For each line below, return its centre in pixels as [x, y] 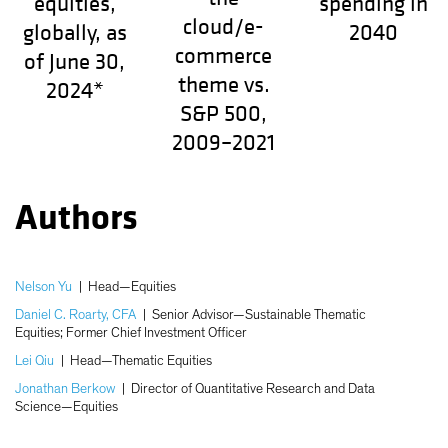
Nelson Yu [43, 287]
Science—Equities [66, 407]
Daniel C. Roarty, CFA [75, 315]
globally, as [74, 33]
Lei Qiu [34, 361]
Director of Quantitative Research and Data [253, 389]
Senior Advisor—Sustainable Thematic [259, 315]
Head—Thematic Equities [141, 361]
